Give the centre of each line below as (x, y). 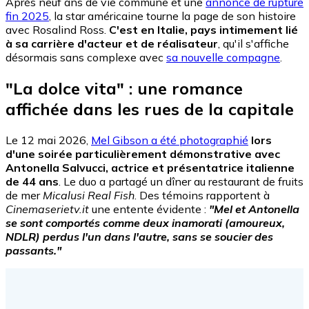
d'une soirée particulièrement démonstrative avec (143, 153)
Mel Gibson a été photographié (170, 140)
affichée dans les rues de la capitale (150, 109)
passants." (33, 250)
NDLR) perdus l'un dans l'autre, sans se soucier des (139, 236)
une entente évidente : (149, 209)
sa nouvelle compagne (223, 57)
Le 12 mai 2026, (48, 140)
